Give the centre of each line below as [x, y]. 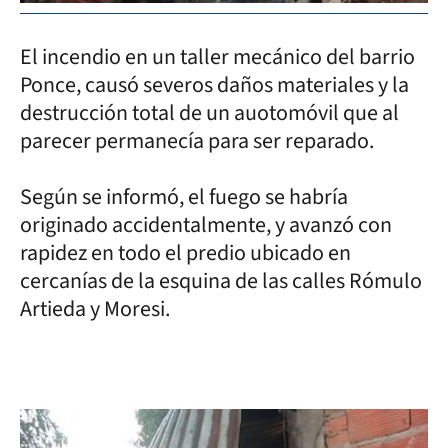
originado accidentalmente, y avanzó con [206, 224]
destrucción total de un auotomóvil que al [209, 112]
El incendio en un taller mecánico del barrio [217, 56]
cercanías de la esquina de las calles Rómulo [221, 280]
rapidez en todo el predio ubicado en [185, 252]
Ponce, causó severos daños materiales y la [214, 84]
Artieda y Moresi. [95, 308]
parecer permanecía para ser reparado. [197, 140]
